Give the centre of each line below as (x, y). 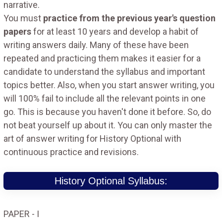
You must (23, 18)
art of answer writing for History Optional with (92, 138)
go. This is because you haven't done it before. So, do (107, 111)
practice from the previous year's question (129, 18)
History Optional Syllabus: (111, 181)
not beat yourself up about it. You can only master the (108, 125)
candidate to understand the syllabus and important (104, 71)
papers (17, 31)
